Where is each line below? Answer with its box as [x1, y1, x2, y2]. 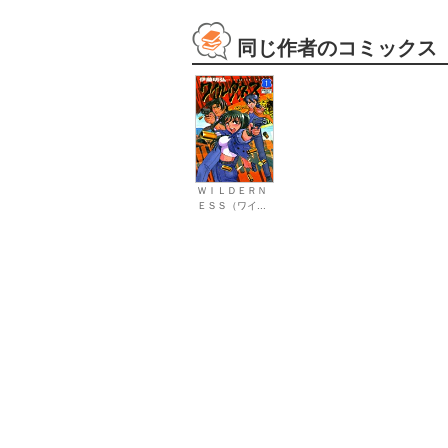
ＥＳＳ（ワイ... [197, 200, 267, 212]
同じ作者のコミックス [237, 37, 437, 60]
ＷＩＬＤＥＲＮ [197, 185, 268, 197]
